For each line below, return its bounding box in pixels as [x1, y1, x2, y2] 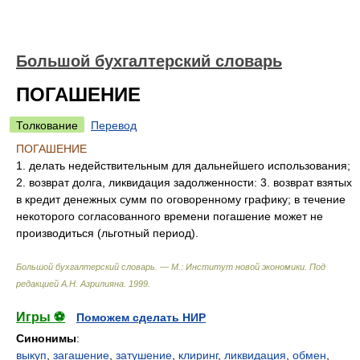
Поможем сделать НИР [76, 311, 206, 324]
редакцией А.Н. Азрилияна [16, 279, 124, 288]
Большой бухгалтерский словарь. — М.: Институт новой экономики [16, 262, 305, 272]
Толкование [16, 119, 78, 132]
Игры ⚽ [16, 310, 65, 324]
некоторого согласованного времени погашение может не [16, 210, 323, 223]
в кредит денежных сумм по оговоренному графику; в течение [16, 193, 346, 206]
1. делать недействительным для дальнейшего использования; [16, 159, 350, 172]
